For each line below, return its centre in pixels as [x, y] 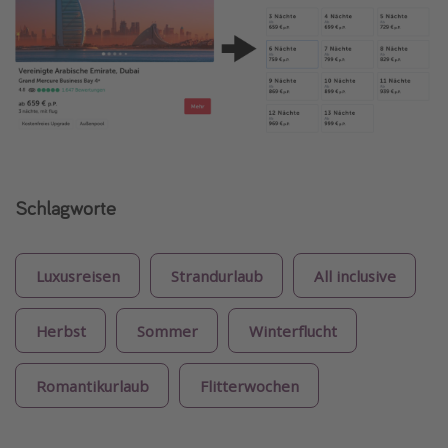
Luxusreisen [77, 275]
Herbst [60, 330]
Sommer [167, 330]
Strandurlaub [216, 275]
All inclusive [354, 275]
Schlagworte [65, 208]
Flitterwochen [249, 385]
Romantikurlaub [92, 385]
